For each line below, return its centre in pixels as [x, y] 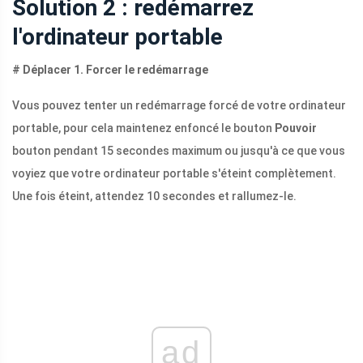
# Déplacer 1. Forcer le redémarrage [110, 70]
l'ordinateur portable [117, 37]
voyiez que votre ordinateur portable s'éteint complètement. [174, 174]
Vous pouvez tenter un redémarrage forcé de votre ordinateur [179, 106]
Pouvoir [296, 128]
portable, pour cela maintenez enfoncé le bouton [143, 128]
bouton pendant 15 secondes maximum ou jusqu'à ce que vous [179, 151]
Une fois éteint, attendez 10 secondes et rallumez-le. [154, 196]
